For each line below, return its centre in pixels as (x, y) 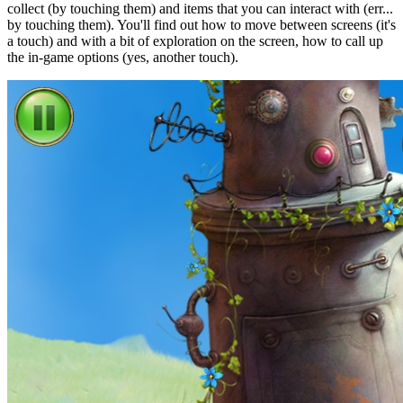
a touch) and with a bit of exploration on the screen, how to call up (195, 40)
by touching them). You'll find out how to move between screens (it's (201, 24)
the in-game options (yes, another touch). (123, 57)
